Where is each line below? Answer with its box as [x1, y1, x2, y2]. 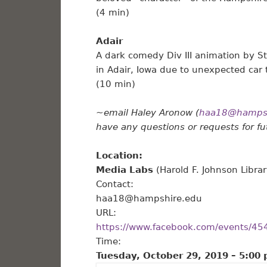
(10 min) [95, 79, 135, 90]
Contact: [95, 179, 133, 190]
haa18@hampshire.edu [95, 193, 202, 204]
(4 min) [95, 7, 129, 18]
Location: [95, 150, 142, 162]
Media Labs [95, 164, 153, 176]
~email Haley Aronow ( [95, 107, 199, 119]
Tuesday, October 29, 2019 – [95, 250, 239, 262]
